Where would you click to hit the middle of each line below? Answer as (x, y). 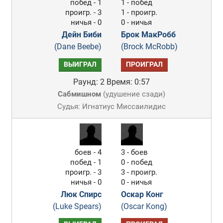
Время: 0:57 (128, 82)
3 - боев (135, 152)
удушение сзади (134, 94)
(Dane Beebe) (78, 47)
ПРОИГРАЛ (145, 64)
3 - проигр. (139, 172)
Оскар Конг (142, 194)
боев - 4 (88, 152)
